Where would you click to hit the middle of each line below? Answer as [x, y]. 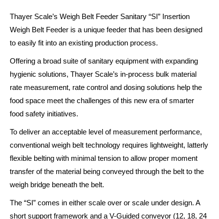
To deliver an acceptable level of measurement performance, [106, 132]
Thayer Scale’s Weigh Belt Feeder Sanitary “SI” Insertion [100, 16]
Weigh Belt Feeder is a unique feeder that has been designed [106, 30]
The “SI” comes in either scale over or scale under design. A [105, 203]
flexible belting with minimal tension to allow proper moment [104, 158]
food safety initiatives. [44, 114]
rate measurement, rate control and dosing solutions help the [106, 87]
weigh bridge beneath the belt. [57, 185]
